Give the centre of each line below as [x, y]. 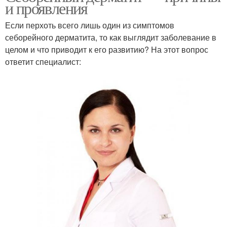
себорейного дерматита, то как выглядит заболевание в [111, 37]
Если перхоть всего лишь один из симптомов [90, 25]
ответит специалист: [43, 62]
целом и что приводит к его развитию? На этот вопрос [107, 50]
